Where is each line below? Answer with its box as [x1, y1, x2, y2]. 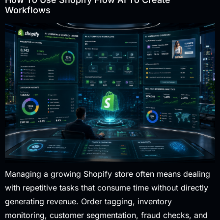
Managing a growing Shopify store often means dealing [5, 169, 210, 179]
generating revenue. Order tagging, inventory [5, 196, 172, 207]
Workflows [5, 5, 51, 16]
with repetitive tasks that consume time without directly [5, 183, 208, 193]
